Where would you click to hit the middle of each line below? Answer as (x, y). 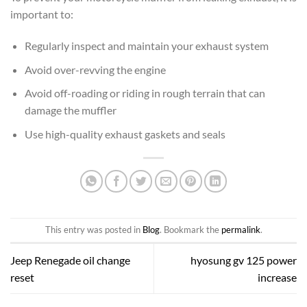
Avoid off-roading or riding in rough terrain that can (145, 93)
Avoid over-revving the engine (95, 69)
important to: (42, 14)
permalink (241, 230)
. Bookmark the (190, 230)
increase (277, 278)
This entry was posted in (94, 230)
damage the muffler (70, 110)
